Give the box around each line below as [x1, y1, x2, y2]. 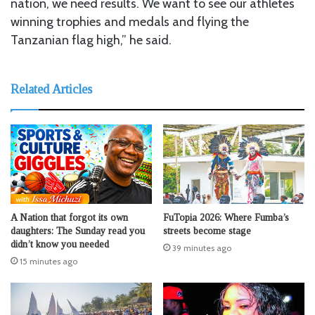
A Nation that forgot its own [11, 212, 128, 223]
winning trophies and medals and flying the [11, 13, 249, 30]
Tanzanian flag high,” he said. [11, 32, 172, 48]
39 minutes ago [172, 243, 231, 253]
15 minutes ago [20, 256, 77, 266]
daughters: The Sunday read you [11, 226, 145, 236]
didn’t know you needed [11, 239, 109, 250]
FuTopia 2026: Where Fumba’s [163, 212, 289, 223]
